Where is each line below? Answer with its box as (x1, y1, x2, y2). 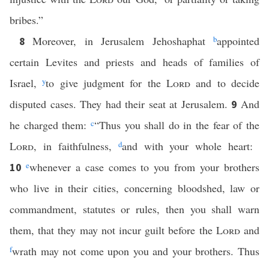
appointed (217, 34, 260, 48)
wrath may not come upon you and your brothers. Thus (12, 244, 259, 258)
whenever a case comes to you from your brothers (29, 160, 260, 174)
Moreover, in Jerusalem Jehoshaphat (32, 34, 214, 48)
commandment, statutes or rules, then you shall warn (10, 202, 259, 216)
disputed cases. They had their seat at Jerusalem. (10, 97, 232, 111)
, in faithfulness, (34, 139, 118, 153)
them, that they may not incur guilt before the (10, 223, 216, 237)
